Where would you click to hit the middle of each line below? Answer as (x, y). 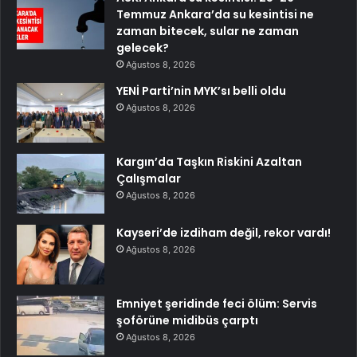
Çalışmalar (149, 179)
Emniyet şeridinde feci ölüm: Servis (217, 304)
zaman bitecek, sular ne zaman (208, 31)
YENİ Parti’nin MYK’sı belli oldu (201, 91)
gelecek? (143, 48)
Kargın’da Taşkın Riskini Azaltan (209, 162)
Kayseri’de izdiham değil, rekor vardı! (224, 233)
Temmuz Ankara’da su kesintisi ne (215, 15)
